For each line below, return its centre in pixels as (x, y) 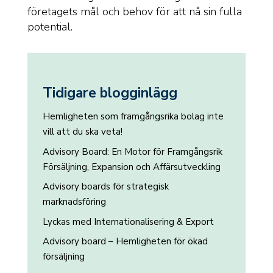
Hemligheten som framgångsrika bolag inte (133, 116)
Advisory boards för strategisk (105, 186)
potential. (51, 27)
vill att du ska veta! (82, 132)
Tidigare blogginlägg (110, 93)
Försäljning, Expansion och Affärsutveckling (131, 167)
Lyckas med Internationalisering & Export (128, 222)
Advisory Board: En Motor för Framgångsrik (132, 151)
